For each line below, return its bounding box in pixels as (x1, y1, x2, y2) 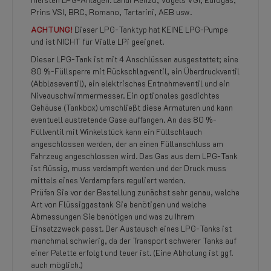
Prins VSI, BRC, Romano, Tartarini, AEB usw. (31, 7, 192, 17)
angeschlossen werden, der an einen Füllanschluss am (31, 139, 223, 149)
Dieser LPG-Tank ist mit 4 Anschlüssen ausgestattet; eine (31, 54, 238, 64)
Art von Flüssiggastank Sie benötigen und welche (31, 199, 206, 209)
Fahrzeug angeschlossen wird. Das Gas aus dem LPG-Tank (31, 151, 238, 161)
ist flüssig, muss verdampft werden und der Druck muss (31, 163, 226, 173)
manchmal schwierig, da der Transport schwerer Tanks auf (31, 235, 237, 246)
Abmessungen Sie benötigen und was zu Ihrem (31, 211, 194, 221)
